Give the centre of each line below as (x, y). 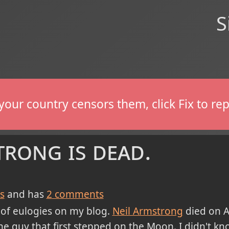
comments (78, 194)
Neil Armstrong (147, 211)
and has (25, 194)
